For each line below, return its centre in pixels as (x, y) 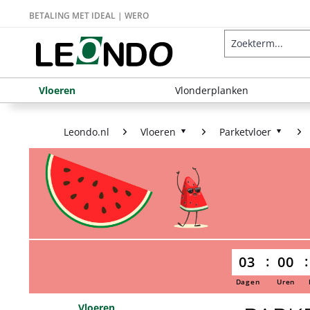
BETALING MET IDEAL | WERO (89, 16)
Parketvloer (245, 132)
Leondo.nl (86, 132)
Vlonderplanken (212, 90)
